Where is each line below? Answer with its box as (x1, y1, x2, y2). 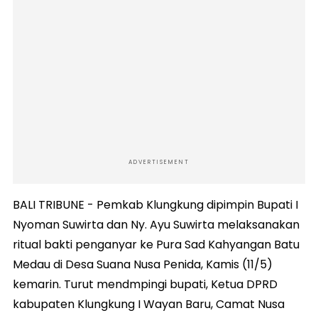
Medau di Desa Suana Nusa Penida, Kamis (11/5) (13, 256, 273, 273)
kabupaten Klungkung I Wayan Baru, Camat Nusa (13, 295, 285, 312)
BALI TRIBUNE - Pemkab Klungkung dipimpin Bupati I (13, 196, 298, 213)
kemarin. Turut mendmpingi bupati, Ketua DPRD (13, 275, 278, 292)
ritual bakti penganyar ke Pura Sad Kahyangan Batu (13, 236, 300, 253)
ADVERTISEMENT (128, 158, 190, 166)
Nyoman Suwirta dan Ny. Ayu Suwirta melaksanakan (13, 216, 300, 233)
